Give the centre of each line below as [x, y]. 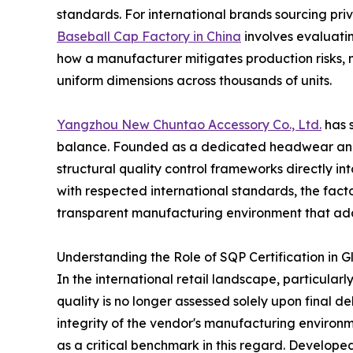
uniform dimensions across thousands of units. [194, 81]
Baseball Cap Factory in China [149, 37]
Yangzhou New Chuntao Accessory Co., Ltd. [189, 125]
